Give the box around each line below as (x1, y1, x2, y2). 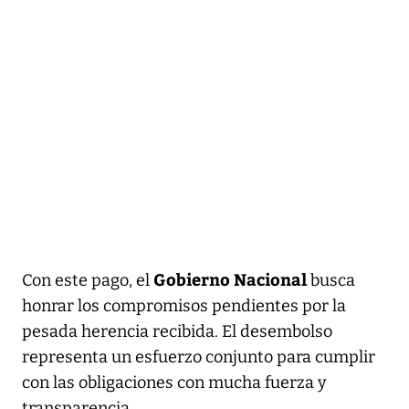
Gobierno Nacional (153, 267, 310, 291)
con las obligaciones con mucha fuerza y (22, 372, 327, 393)
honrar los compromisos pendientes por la (22, 296, 346, 317)
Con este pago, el (22, 270, 153, 291)
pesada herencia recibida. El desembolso (22, 321, 332, 342)
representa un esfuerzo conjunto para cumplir (22, 347, 375, 368)
